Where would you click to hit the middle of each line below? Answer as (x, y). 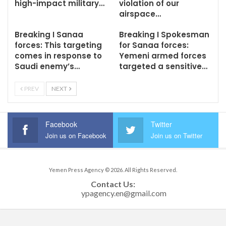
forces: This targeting (58, 45)
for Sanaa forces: (154, 45)
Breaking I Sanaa (49, 35)
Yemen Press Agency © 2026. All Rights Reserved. (113, 170)
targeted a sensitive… (163, 66)
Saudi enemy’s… (47, 66)
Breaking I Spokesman (164, 35)
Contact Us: (113, 184)
